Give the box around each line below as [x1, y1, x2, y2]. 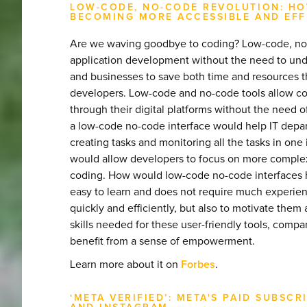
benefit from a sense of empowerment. [70, 235, 255, 247]
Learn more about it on [70, 258, 181, 270]
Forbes [181, 258, 215, 270]
